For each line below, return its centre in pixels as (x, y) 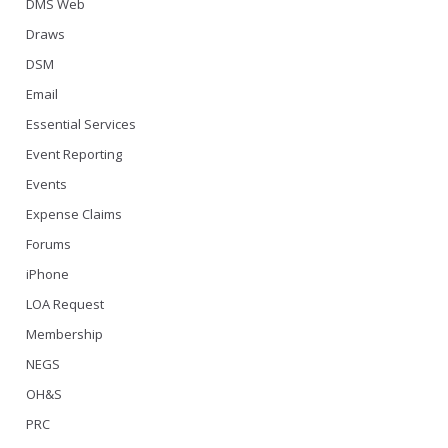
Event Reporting (74, 154)
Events (46, 184)
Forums (48, 244)
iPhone (47, 274)
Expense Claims (74, 214)
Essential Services (81, 124)
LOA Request (65, 304)
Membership (64, 334)
